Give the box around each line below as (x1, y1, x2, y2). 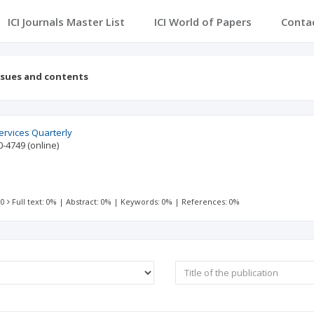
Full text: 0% (12, 196, 57, 207)
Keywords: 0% (121, 196, 173, 207)
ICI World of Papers (153, 15, 252, 29)
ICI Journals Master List (7, 15, 125, 29)
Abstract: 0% (66, 196, 112, 207)
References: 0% (182, 196, 240, 207)
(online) (27, 139, 60, 151)
